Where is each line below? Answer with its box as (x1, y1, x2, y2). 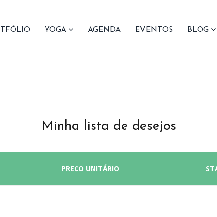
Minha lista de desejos (41, 120, 176, 133)
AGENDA (88, 26, 121, 34)
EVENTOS (135, 26, 173, 34)
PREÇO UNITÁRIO (62, 164, 119, 173)
